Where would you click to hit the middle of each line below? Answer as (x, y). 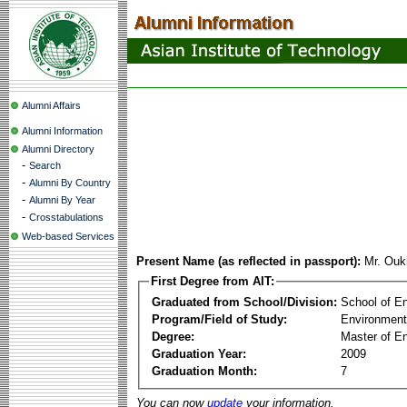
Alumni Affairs (51, 105)
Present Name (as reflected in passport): (248, 261)
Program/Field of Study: (219, 319)
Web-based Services (68, 236)
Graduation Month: (204, 371)
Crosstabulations (66, 217)
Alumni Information (62, 131)
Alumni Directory (58, 149)
